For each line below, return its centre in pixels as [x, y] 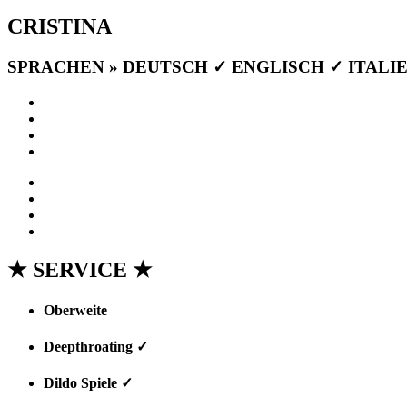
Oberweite [77, 310]
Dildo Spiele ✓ [88, 383]
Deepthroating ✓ [96, 346]
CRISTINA [60, 26]
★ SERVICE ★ [80, 270]
